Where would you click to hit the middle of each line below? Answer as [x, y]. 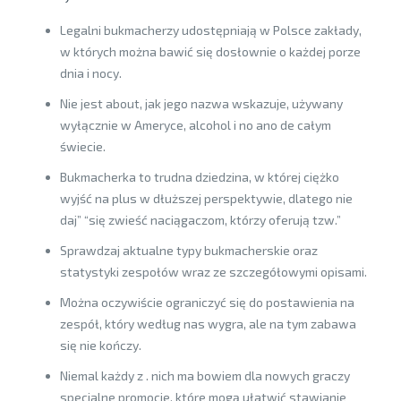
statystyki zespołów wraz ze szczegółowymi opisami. [213, 272]
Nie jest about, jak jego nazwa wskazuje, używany [201, 103]
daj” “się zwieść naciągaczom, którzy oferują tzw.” [200, 220]
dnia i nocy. [90, 73]
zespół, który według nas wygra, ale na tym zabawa [208, 324]
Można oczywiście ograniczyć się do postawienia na [207, 302]
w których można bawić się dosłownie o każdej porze [210, 51]
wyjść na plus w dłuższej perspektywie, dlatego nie [206, 198]
